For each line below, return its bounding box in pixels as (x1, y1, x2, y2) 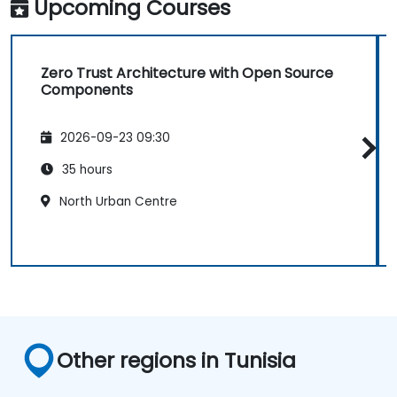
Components (41, 79, 133, 100)
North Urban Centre (56, 193, 177, 211)
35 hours (58, 161, 113, 179)
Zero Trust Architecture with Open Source (41, 62, 333, 83)
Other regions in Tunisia (57, 345, 296, 375)
